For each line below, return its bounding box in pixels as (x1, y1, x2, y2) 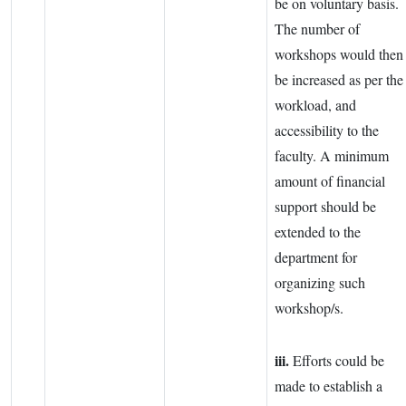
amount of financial (275, 171, 385, 191)
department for (275, 247, 357, 267)
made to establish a (275, 376, 382, 396)
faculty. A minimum (275, 146, 389, 166)
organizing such (275, 273, 365, 293)
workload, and (275, 95, 356, 115)
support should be (275, 197, 376, 217)
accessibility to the (275, 121, 379, 140)
